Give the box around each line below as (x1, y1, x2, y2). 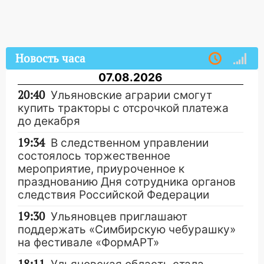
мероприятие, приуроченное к (18, 162, 184, 176)
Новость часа (15, 51, 85, 67)
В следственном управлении (51, 136, 209, 150)
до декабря (18, 114, 80, 128)
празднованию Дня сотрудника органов (18, 175, 236, 189)
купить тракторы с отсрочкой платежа (18, 101, 229, 115)
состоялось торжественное (18, 149, 170, 163)
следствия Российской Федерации (18, 188, 209, 202)
